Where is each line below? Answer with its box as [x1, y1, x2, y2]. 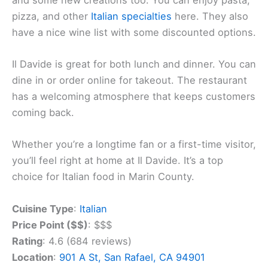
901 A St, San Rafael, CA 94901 [59, 251, 205, 263]
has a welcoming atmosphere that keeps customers [12, 90, 255, 103]
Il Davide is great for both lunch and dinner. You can [12, 58, 256, 71]
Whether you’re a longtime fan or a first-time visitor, [12, 138, 256, 151]
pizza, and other [12, 10, 91, 22]
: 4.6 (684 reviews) [42, 234, 132, 247]
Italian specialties [91, 10, 172, 22]
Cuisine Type [12, 202, 74, 215]
